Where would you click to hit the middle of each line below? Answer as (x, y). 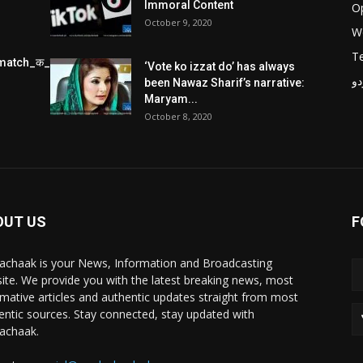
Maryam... (171, 99)
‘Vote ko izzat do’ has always (220, 67)
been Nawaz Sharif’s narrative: (224, 83)
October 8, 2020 (178, 117)
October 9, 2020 (178, 23)
